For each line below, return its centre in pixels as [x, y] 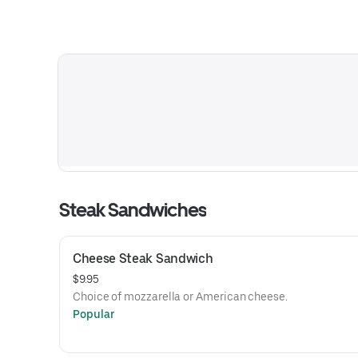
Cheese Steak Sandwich [143, 259]
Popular [94, 314]
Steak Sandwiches [133, 210]
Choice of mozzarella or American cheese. [180, 296]
